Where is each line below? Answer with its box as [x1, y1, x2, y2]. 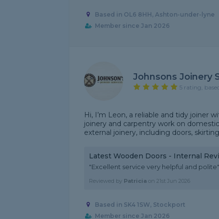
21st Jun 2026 [156, 177, 190, 184]
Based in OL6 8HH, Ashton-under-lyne [94, 11, 215, 19]
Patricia [124, 177, 147, 184]
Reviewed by [89, 177, 124, 184]
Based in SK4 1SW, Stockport [94, 201, 185, 209]
